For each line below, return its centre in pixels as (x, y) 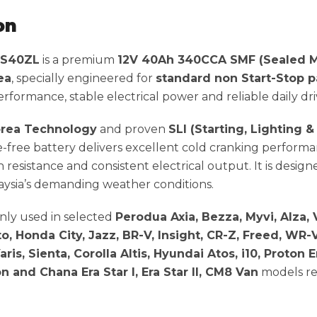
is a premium (79, 60)
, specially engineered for (83, 79)
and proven (133, 129)
